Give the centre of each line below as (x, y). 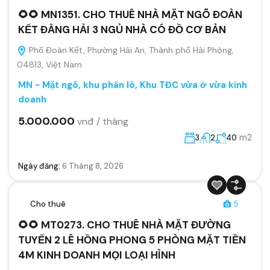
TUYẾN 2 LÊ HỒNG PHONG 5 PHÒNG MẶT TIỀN (132, 240)
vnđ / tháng (103, 121)
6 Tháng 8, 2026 (93, 166)
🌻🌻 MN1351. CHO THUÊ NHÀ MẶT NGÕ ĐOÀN (130, 14)
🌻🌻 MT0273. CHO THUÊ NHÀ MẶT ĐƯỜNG (124, 224)
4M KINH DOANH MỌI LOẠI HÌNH (97, 255)
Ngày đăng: (40, 166)
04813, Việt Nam (49, 64)
